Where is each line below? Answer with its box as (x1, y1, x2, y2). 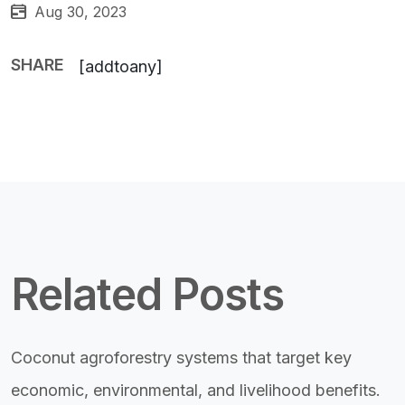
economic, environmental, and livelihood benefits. (11, 380, 381, 400)
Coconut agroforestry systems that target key (11, 347, 352, 367)
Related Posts (11, 267, 284, 321)
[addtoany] (79, 56, 163, 76)
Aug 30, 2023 (30, 2, 127, 21)
